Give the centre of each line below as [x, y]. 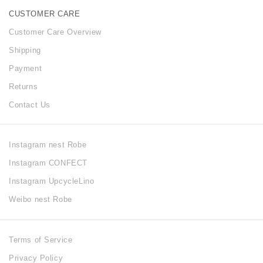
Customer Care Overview [55, 32]
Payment [26, 68]
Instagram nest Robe [48, 145]
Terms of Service [41, 240]
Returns [23, 86]
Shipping [25, 50]
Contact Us [30, 104]
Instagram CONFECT [48, 163]
